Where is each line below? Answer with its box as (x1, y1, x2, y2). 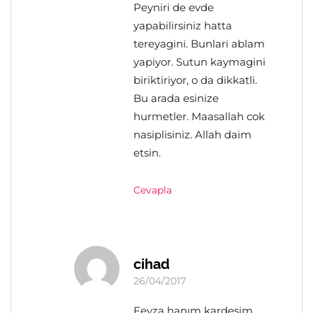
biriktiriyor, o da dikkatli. (133, 73, 257, 87)
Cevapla (133, 184, 172, 196)
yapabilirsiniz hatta (133, 19, 232, 32)
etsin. (133, 146, 161, 159)
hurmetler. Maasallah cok (133, 110, 265, 123)
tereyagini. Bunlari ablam (133, 37, 265, 50)
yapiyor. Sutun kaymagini (133, 55, 265, 68)
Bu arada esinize (133, 92, 219, 105)
